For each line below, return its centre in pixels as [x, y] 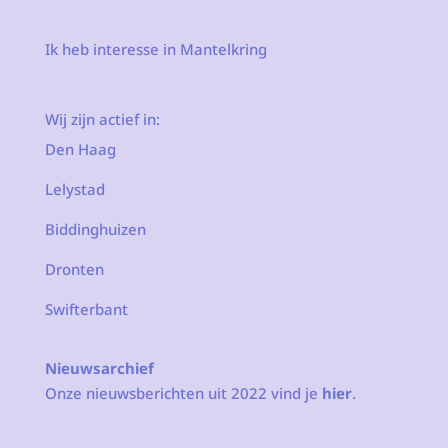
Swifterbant [86, 309]
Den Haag [80, 149]
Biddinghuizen [95, 229]
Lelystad [74, 189]
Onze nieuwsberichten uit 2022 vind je [183, 393]
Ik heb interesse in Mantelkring [155, 49]
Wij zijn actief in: [102, 119]
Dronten [74, 269]
